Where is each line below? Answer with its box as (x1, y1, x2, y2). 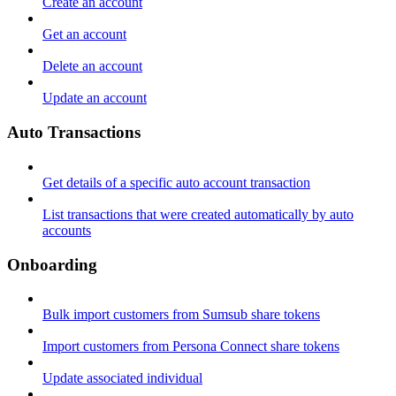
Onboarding (7, 255, 97, 274)
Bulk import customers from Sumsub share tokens (42, 307, 320, 323)
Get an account (42, 27, 126, 42)
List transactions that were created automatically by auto (42, 206, 354, 222)
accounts (42, 222, 91, 238)
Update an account (42, 90, 147, 106)
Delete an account (42, 58, 142, 74)
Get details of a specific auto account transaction (42, 174, 310, 190)
